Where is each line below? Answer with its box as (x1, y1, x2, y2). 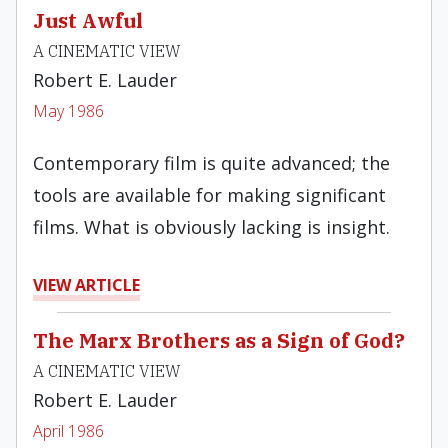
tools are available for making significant (33, 183, 386, 207)
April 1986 (33, 420, 104, 442)
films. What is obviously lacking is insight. (33, 215, 390, 239)
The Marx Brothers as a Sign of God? (33, 327, 405, 354)
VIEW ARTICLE (33, 274, 140, 296)
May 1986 (33, 100, 104, 122)
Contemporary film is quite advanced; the (33, 151, 390, 175)
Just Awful (33, 7, 143, 34)
